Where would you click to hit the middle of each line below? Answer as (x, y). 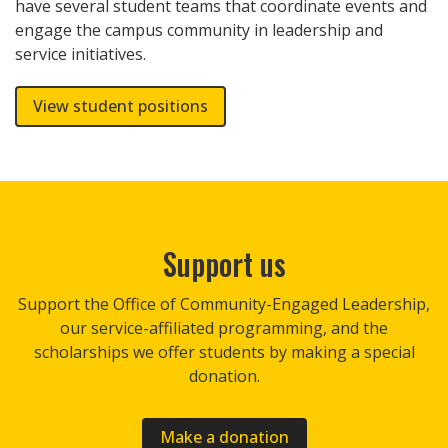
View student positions (120, 105)
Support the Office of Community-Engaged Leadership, (224, 303)
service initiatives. (80, 54)
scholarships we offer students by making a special (224, 351)
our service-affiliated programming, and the (224, 327)
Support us (224, 263)
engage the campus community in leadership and (199, 30)
